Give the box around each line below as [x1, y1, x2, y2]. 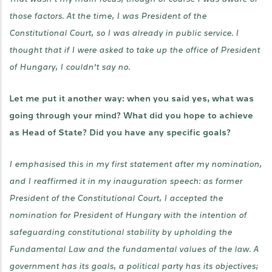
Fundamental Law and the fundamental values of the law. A [9, 245, 259, 254]
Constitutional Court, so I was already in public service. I [9, 29, 239, 38]
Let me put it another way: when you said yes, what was [9, 94, 254, 103]
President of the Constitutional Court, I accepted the [9, 194, 223, 203]
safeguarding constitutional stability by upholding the [9, 228, 232, 237]
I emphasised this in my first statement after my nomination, [9, 160, 262, 169]
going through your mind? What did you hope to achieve [9, 111, 253, 120]
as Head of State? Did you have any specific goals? [9, 128, 231, 137]
